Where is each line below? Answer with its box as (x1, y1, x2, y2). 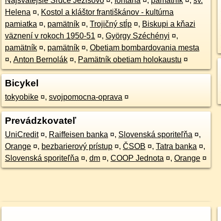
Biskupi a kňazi (142, 20, 195, 28)
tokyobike (4, 93, 38, 101)
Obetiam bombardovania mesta (89, 43, 199, 52)
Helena (4, 8, 31, 16)
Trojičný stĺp (89, 20, 132, 28)
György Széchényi (105, 32, 170, 40)
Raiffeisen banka (48, 130, 108, 139)
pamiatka (4, 20, 37, 28)
